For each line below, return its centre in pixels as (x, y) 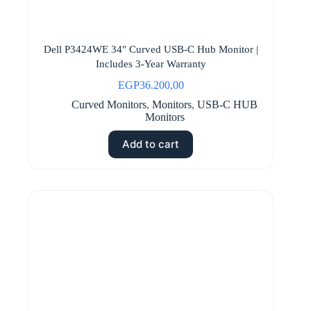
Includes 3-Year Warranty (151, 64)
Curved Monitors (109, 104)
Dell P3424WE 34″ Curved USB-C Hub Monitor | (151, 49)
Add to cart (151, 144)
